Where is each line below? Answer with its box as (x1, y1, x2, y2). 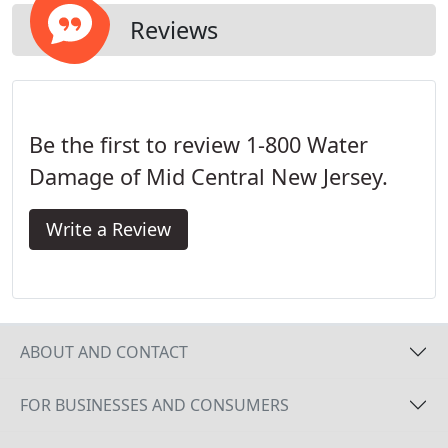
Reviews (130, 14, 218, 46)
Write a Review (46, 217, 171, 241)
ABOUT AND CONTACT (20, 340, 188, 363)
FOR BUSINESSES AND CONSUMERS (20, 393, 289, 416)
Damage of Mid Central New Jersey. (29, 162, 388, 191)
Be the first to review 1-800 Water (29, 130, 368, 159)
